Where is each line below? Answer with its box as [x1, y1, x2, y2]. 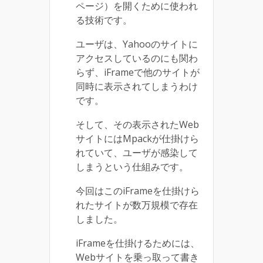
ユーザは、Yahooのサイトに [76, 38, 198, 51]
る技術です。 [76, 14, 132, 27]
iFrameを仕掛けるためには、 [76, 237, 200, 250]
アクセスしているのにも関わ [76, 52, 198, 65]
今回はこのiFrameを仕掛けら [76, 184, 200, 198]
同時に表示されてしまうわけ [76, 80, 198, 93]
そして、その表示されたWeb [76, 118, 199, 131]
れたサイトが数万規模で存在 [76, 198, 198, 212]
